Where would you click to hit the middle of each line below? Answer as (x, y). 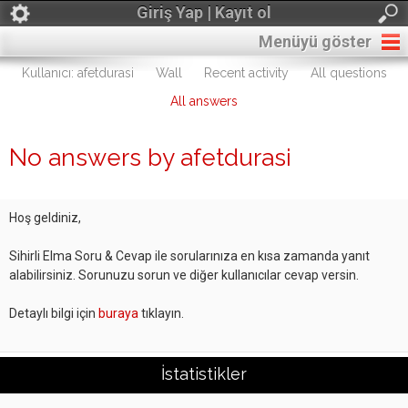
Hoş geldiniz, (45, 218)
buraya (118, 313)
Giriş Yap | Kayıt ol (204, 12)
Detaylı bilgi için (54, 313)
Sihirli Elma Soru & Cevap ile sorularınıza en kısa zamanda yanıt (189, 256)
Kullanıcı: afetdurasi (77, 73)
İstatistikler (204, 374)
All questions (348, 73)
